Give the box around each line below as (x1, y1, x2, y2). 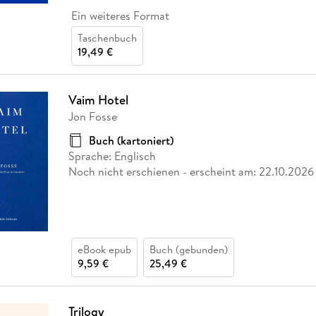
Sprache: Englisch (68, 148, 156, 164)
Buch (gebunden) (149, 241, 228, 257)
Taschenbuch (77, 30, 137, 46)
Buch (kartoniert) (88, 133, 174, 149)
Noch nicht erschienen (68, 164, 180, 180)
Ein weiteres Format (71, 8, 169, 24)
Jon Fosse (68, 109, 117, 125)
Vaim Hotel (68, 91, 128, 109)
